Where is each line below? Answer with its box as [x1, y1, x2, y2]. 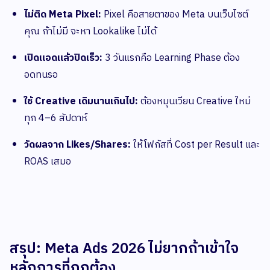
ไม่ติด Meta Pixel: [24, 7, 101, 24]
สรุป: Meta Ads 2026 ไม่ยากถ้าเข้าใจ [10, 237, 239, 262]
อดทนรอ [24, 67, 58, 84]
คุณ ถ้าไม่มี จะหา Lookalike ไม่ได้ [24, 24, 157, 40]
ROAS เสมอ [24, 154, 71, 171]
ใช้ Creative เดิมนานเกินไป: [24, 93, 138, 110]
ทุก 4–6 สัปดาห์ [24, 110, 87, 127]
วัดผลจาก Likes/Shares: [24, 137, 131, 154]
